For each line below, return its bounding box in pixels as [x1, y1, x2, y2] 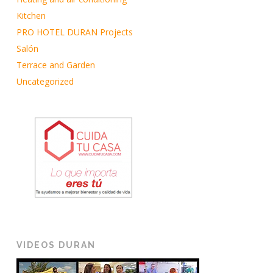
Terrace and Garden [16, 59, 95, 71]
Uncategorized [16, 76, 74, 88]
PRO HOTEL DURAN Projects [16, 26, 133, 38]
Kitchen [16, 10, 46, 22]
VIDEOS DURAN [16, 240, 96, 250]
